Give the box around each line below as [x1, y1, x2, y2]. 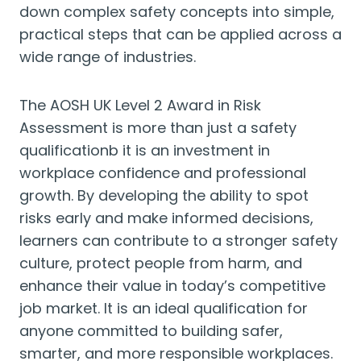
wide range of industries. [19, 47, 196, 67]
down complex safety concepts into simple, [19, 2, 334, 22]
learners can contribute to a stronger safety [19, 230, 338, 251]
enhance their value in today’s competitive [19, 276, 326, 296]
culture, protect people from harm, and [19, 253, 302, 273]
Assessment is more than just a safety [19, 118, 297, 138]
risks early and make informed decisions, [19, 208, 313, 228]
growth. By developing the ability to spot [19, 185, 309, 205]
